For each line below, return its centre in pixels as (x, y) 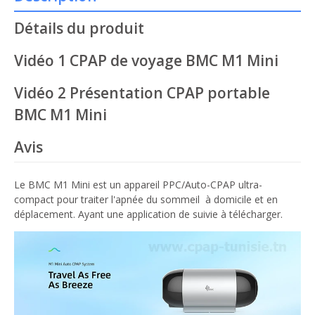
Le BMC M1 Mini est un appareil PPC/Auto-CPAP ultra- (138, 185)
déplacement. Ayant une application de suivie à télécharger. (148, 214)
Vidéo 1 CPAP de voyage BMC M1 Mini (146, 61)
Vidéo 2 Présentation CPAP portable (142, 93)
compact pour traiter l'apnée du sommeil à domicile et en (146, 200)
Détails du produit (79, 28)
